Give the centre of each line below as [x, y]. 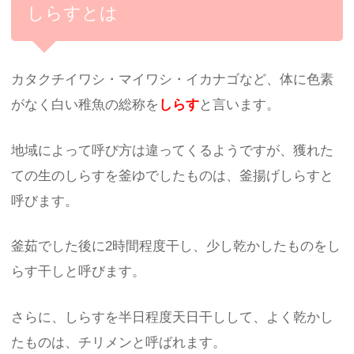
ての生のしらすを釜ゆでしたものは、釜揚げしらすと [173, 175]
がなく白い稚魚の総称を [85, 105]
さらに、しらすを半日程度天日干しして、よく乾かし [173, 317]
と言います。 [240, 105]
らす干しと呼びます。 [79, 272]
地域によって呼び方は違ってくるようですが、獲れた [173, 150]
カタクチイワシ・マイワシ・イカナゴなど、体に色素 [173, 80]
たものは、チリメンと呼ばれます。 [119, 342]
